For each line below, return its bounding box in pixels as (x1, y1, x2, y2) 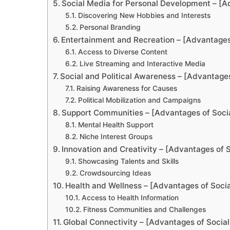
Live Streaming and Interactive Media (79, 60, 205, 68)
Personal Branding (79, 23, 141, 32)
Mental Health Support (78, 121, 154, 129)
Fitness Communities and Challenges (83, 205, 206, 214)
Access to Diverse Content (78, 48, 167, 56)
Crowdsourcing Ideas (79, 169, 151, 178)
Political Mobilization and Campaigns (78, 96, 201, 105)
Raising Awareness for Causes (76, 84, 177, 93)
